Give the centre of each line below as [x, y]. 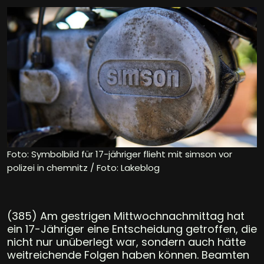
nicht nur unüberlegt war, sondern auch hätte [126, 242]
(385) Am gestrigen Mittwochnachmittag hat [126, 216]
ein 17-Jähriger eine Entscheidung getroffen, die [132, 229]
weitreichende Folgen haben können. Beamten [128, 255]
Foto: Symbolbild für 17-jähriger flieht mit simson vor [120, 154]
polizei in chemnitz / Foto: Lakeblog [83, 167]
